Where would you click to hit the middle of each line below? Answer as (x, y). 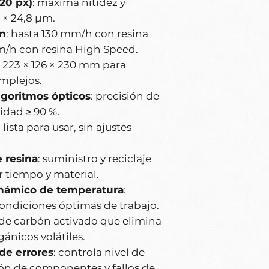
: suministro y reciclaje (95, 159)
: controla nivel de (99, 252)
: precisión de (125, 96)
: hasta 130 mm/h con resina (77, 34)
